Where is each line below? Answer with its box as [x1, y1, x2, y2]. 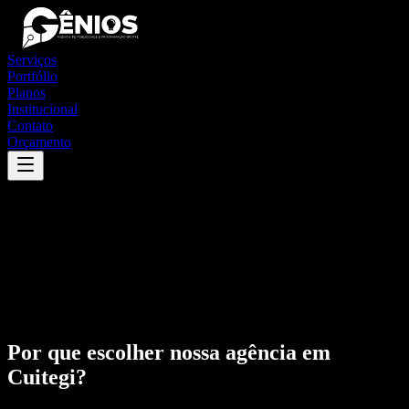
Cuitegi [7, 364, 76, 389]
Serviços [7, 52, 57, 68]
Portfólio [7, 68, 58, 84]
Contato [7, 118, 53, 133]
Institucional [7, 101, 78, 117]
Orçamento [7, 134, 71, 150]
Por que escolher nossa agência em [7, 340, 330, 364]
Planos [7, 85, 46, 100]
